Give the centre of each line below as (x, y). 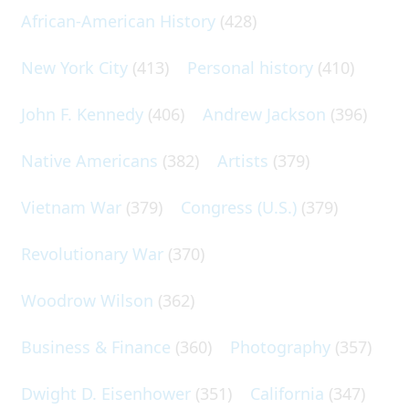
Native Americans (89, 160)
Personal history (250, 67)
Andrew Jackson (264, 114)
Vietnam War (71, 207)
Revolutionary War (92, 253)
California (287, 393)
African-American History (118, 21)
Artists (243, 160)
